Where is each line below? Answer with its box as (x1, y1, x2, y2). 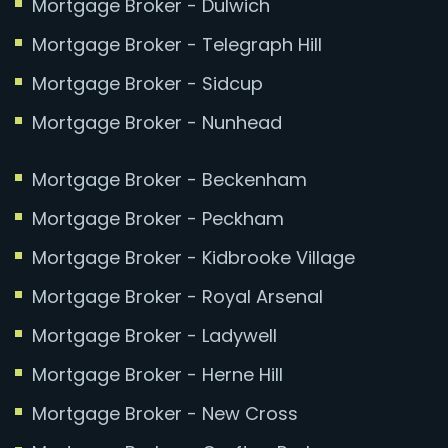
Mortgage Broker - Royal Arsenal (32, 283, 323, 309)
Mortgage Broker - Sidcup (32, 70, 263, 96)
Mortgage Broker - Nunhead (32, 109, 282, 135)
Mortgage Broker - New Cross (32, 400, 298, 426)
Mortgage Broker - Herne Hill (32, 361, 283, 387)
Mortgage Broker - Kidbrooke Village (32, 244, 355, 270)
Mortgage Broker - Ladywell (32, 322, 277, 348)
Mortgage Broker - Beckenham (32, 166, 307, 192)
